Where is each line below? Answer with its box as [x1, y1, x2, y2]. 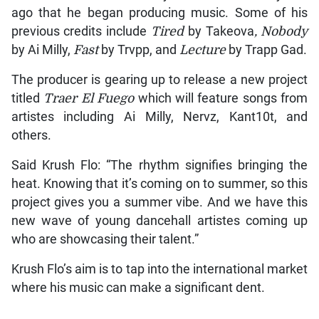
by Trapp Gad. [228, 43, 307, 58]
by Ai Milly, [11, 43, 73, 58]
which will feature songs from [137, 91, 308, 106]
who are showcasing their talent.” [11, 232, 199, 247]
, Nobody [253, 24, 308, 39]
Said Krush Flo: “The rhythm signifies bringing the [11, 158, 308, 173]
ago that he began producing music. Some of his [11, 6, 308, 21]
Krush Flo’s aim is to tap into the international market [11, 262, 308, 277]
